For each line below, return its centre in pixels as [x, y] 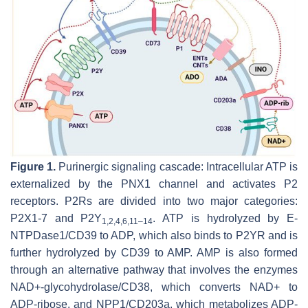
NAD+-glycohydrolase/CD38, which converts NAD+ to [154, 287]
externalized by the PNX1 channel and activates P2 [154, 184]
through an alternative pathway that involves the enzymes [154, 269]
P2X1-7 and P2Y [56, 218]
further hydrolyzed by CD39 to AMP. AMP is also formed [154, 252]
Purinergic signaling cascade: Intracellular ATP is [177, 166]
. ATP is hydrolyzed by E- [225, 218]
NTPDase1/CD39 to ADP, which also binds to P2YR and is [154, 235]
